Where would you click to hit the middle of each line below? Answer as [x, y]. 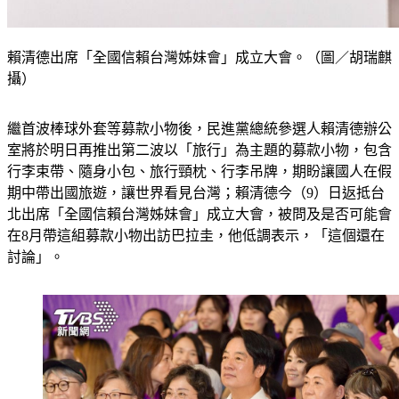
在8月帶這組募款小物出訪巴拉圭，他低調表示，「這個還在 [196, 215]
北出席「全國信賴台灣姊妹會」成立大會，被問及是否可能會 [199, 193]
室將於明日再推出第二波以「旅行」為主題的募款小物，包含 [199, 129]
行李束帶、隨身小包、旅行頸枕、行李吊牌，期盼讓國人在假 [199, 151]
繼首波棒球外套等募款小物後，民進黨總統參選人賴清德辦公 [199, 108]
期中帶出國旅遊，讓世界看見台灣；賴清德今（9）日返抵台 [196, 172]
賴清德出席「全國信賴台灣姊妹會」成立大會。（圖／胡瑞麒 [199, 37]
